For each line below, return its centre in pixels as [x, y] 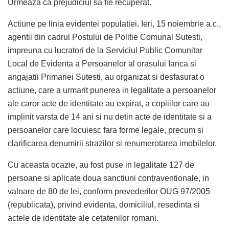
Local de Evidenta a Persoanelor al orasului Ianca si [102, 64]
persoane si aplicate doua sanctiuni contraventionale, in [108, 178]
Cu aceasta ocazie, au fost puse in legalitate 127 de [101, 165]
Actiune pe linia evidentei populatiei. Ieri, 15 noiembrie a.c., [114, 24]
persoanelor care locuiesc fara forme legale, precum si [106, 130]
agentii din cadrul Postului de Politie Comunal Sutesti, [105, 37]
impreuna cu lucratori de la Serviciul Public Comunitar [105, 51]
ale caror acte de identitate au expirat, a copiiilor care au [109, 104]
